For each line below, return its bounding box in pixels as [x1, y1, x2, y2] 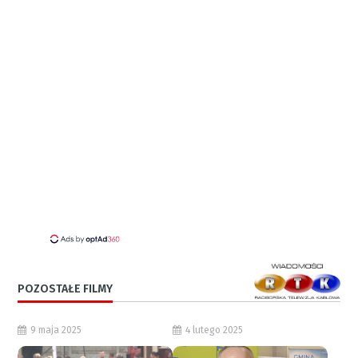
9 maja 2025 [30, 324, 82, 336]
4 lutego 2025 [185, 324, 243, 336]
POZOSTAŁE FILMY [18, 281, 113, 296]
